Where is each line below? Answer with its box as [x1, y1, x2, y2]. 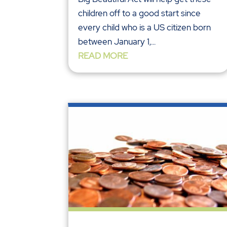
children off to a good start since [78, 7, 201, 19]
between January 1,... [78, 35, 156, 47]
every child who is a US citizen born [78, 21, 211, 33]
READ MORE [78, 50, 128, 61]
